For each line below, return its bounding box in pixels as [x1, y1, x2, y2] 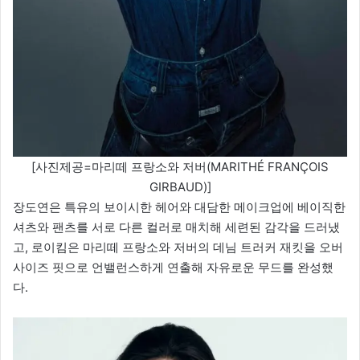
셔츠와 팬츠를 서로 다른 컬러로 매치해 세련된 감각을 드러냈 [13, 219, 340, 235]
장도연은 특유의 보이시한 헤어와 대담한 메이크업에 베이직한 [13, 199, 346, 215]
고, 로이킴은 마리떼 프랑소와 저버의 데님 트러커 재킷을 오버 [13, 239, 343, 256]
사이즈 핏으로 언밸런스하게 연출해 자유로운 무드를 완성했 [13, 260, 333, 276]
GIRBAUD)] [149, 179, 211, 195]
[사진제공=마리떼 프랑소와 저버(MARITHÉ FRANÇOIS [31, 159, 329, 175]
